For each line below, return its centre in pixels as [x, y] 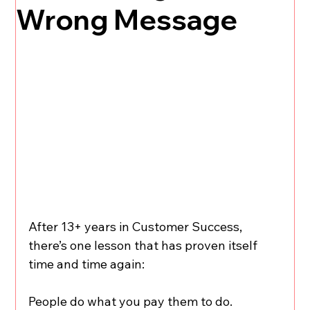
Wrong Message [127, 19]
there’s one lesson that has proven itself [145, 245]
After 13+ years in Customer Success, [137, 226]
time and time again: [87, 264]
